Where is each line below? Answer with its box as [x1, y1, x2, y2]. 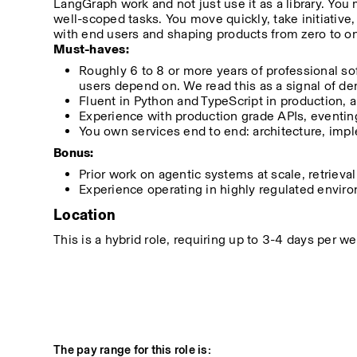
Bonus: [53, 145, 94, 160]
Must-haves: [53, 41, 129, 57]
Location [53, 206, 116, 224]
